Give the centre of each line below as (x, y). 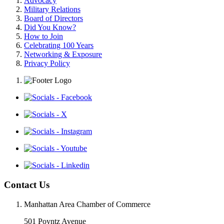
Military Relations (52, 9)
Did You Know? (50, 27)
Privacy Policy (47, 63)
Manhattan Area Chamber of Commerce (87, 204)
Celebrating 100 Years (59, 45)
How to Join (43, 36)
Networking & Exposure (63, 54)
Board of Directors (53, 18)
